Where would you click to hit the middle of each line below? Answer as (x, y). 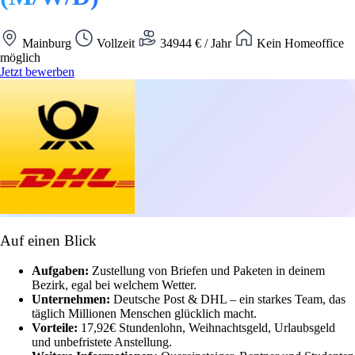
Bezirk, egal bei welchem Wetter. (114, 285)
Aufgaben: (62, 271)
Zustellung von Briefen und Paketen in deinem (208, 271)
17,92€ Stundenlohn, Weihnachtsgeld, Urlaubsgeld (208, 328)
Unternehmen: (73, 300)
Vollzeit (116, 43)
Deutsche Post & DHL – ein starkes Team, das (229, 300)
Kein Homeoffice (299, 43)
